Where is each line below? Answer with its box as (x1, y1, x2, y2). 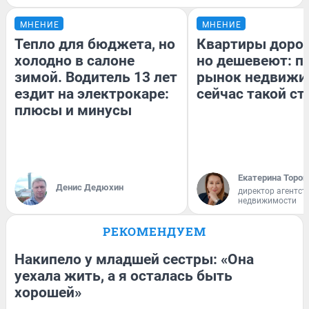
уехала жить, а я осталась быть (14, 268, 232, 285)
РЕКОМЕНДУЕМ (103, 223, 206, 240)
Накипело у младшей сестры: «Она (14, 251, 254, 268)
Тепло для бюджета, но (14, 36, 175, 53)
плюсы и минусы (14, 102, 132, 119)
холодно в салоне (14, 52, 134, 70)
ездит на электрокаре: (14, 86, 169, 103)
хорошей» (14, 284, 81, 301)
